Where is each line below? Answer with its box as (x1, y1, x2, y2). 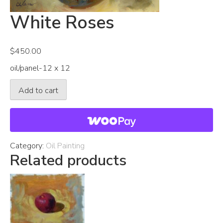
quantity (9, 103, 37, 114)
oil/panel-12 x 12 (10, 63, 70, 74)
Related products (10, 150, 126, 171)
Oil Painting (46, 140, 85, 151)
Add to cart (18, 85, 58, 96)
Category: (10, 140, 46, 151)
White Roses (10, 10, 114, 35)
